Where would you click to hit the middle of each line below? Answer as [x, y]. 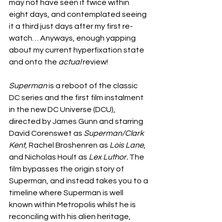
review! [95, 62]
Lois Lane [127, 145]
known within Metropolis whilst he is [73, 205]
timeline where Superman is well [67, 193]
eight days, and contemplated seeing [79, 14]
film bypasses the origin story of [67, 169]
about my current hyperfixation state [77, 50]
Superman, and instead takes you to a [79, 181]
